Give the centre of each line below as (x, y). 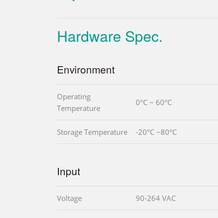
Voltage (69, 198)
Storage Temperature (92, 132)
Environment (86, 69)
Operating (74, 96)
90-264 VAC (156, 198)
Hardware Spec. (110, 35)
